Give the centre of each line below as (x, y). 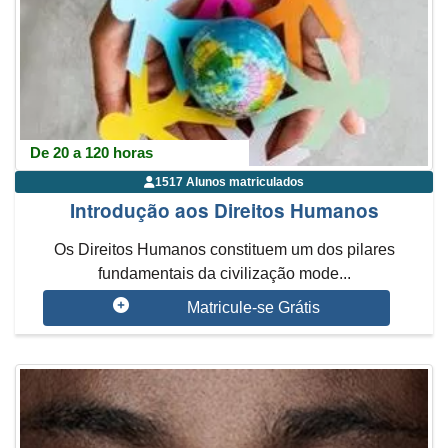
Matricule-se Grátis (253, 307)
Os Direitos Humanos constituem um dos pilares (224, 249)
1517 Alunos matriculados (229, 182)
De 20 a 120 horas (91, 152)
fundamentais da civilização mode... (224, 273)
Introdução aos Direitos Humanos (224, 210)
